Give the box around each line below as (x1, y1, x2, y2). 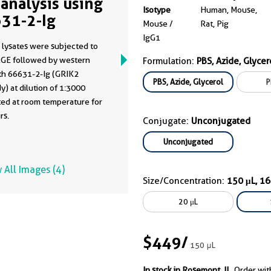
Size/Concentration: (143, 175, 227, 186)
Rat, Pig (200, 19, 229, 28)
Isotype (143, 5, 171, 15)
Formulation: (143, 56, 197, 67)
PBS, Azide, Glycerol (153, 77, 223, 87)
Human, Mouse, (200, 5, 257, 15)
